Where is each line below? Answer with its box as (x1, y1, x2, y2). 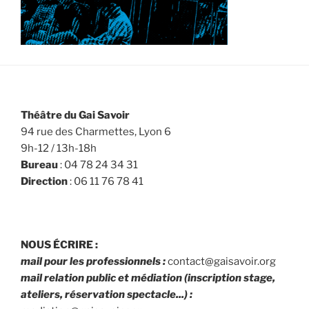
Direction (21, 175, 68, 188)
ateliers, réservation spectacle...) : (21, 288, 192, 301)
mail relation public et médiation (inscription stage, (21, 271, 275, 284)
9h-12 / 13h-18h (21, 142, 97, 155)
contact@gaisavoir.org (168, 255, 276, 268)
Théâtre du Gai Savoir (21, 109, 130, 122)
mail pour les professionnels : (21, 255, 166, 268)
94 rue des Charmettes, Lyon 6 (21, 126, 171, 139)
